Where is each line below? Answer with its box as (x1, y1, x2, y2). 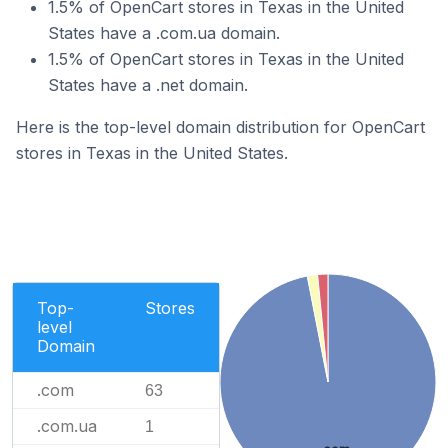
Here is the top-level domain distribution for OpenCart (16, 117, 425, 137)
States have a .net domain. (48, 75, 248, 95)
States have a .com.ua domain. (48, 23, 280, 43)
